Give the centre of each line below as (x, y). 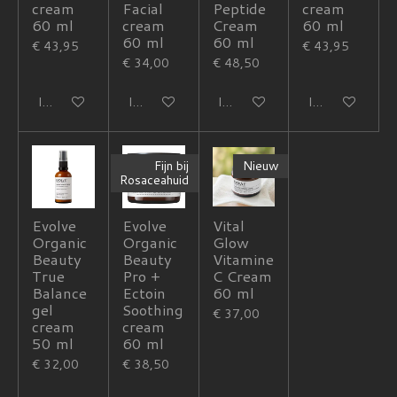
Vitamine (243, 259)
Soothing (152, 309)
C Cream (242, 276)
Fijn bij (171, 166)
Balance (59, 292)
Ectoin (144, 292)
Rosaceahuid (154, 180)
